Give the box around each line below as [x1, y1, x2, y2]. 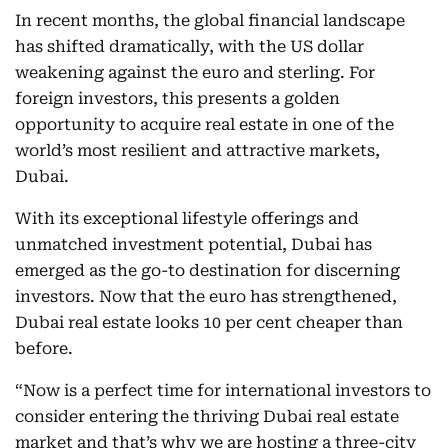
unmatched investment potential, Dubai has [15, 235, 372, 254]
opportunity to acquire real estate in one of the [15, 115, 394, 134]
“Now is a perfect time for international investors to [15, 381, 431, 400]
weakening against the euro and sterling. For [15, 63, 375, 82]
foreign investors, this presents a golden [15, 89, 340, 108]
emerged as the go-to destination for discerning [15, 261, 400, 280]
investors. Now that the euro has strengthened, [15, 287, 397, 306]
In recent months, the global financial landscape [15, 11, 405, 30]
